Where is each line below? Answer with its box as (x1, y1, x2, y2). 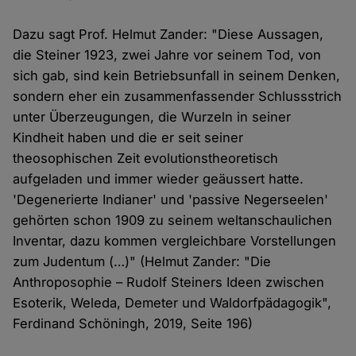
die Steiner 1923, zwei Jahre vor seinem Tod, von (13, 47, 322, 64)
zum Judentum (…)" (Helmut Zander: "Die (13, 253, 272, 270)
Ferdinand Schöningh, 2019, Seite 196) (13, 315, 253, 332)
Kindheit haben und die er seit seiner (13, 130, 244, 146)
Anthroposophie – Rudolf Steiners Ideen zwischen (13, 274, 325, 291)
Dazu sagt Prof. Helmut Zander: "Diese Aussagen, (13, 26, 324, 43)
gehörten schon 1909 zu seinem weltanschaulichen (13, 212, 333, 229)
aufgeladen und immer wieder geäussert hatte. (13, 171, 304, 188)
